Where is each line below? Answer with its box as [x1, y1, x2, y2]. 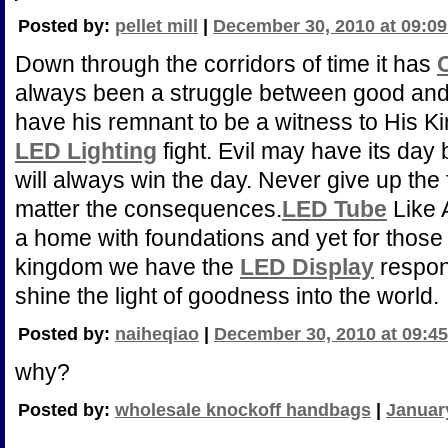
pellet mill [115, 16, 198, 36]
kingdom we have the [15, 254, 240, 280]
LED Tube [282, 196, 387, 222]
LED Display [240, 254, 374, 280]
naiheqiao [115, 324, 199, 344]
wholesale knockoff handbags [115, 400, 371, 420]
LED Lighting [15, 138, 157, 164]
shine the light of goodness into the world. [15, 283, 439, 309]
